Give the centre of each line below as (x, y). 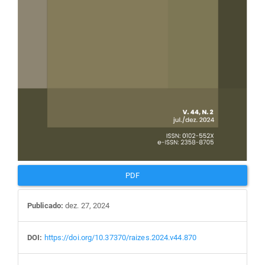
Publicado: (45, 206)
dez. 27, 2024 (87, 206)
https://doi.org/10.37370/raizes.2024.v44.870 (120, 238)
